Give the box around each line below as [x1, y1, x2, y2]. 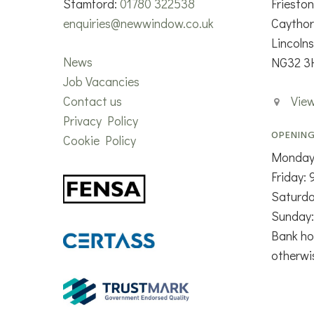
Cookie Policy [63, 131, 137, 149]
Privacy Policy [63, 111, 139, 129]
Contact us [63, 92, 123, 109]
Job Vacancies [63, 72, 140, 90]
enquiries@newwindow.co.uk [63, 14, 214, 32]
